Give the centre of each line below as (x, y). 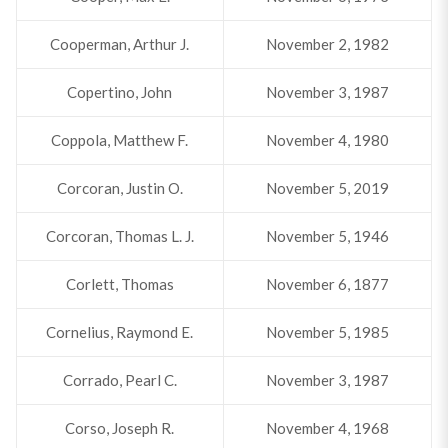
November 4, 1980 (327, 140)
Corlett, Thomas (119, 284)
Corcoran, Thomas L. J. (119, 236)
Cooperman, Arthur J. (120, 44)
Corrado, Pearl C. (119, 380)
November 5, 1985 (327, 332)
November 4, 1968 (327, 428)
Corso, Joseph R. (120, 428)
